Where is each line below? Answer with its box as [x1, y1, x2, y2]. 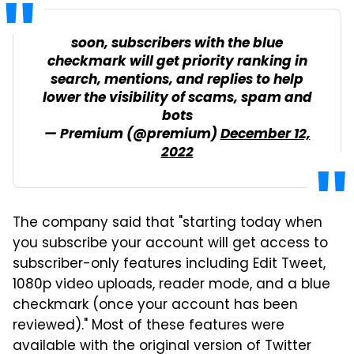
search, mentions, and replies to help [51, 69, 303, 92]
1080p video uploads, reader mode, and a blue [13, 274, 330, 297]
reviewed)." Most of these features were [13, 315, 284, 338]
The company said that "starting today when [13, 213, 322, 235]
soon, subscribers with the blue [71, 32, 283, 56]
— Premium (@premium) [43, 123, 220, 147]
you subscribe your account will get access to [13, 233, 328, 256]
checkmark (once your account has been [13, 295, 298, 318]
